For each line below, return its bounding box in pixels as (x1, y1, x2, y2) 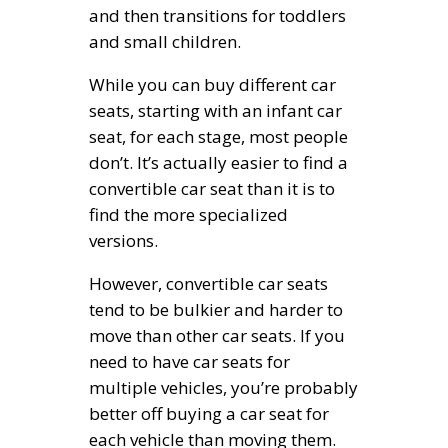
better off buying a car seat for (89, 401, 329, 425)
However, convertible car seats (89, 271, 328, 295)
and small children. (89, 29, 241, 53)
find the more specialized (89, 202, 288, 226)
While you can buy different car (89, 72, 336, 96)
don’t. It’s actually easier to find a (89, 150, 348, 174)
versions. (89, 228, 158, 252)
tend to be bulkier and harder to (89, 297, 343, 321)
